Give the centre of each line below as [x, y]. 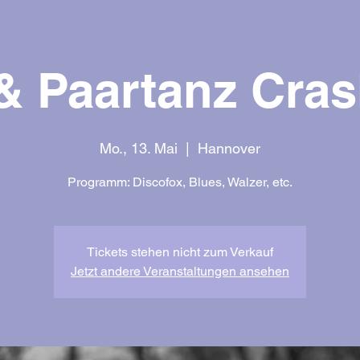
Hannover [229, 148]
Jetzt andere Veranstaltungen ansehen [180, 271]
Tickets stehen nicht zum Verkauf [180, 252]
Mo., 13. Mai [139, 148]
